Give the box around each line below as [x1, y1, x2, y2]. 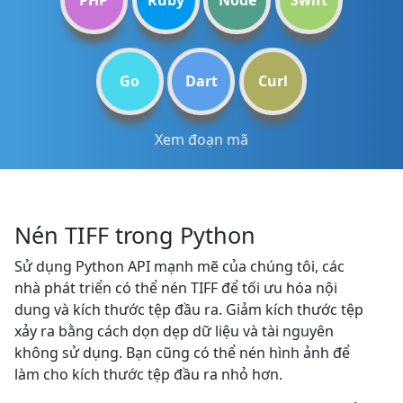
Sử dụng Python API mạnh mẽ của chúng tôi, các [14, 256, 345, 276]
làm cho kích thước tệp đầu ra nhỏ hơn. [14, 364, 282, 384]
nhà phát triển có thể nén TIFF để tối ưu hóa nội [14, 278, 337, 298]
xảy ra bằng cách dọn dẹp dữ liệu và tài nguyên [14, 321, 334, 341]
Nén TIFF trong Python [14, 219, 255, 250]
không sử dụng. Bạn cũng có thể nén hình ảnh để [14, 343, 350, 363]
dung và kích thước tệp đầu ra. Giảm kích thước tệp [14, 300, 363, 319]
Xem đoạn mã [155, 130, 248, 149]
